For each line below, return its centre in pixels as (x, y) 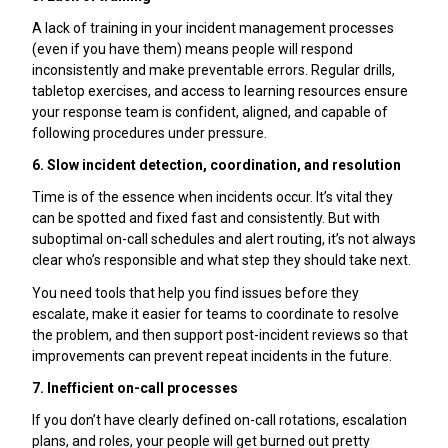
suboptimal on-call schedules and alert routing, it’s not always (224, 239)
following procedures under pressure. (149, 132)
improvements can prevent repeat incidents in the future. (212, 355)
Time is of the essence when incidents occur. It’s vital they (212, 197)
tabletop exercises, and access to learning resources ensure (220, 90)
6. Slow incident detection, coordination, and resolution (216, 165)
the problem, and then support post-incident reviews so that (220, 334)
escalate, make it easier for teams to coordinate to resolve (215, 313)
